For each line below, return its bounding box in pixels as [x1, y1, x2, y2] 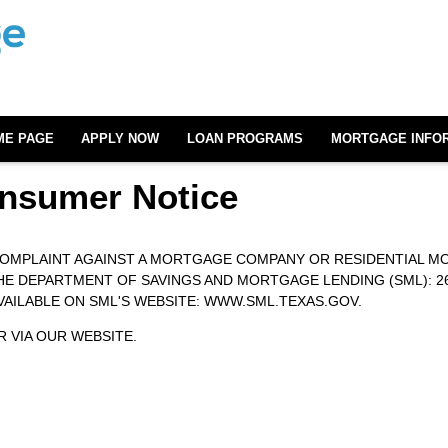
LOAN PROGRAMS [187, 131, 304, 146]
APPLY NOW [81, 131, 160, 146]
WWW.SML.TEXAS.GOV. [204, 293, 362, 310]
